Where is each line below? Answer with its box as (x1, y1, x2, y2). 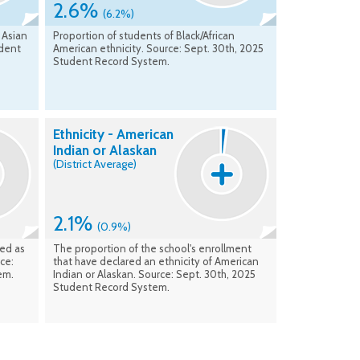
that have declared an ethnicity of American (53, 255, 259, 268)
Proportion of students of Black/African (53, 29, 235, 43)
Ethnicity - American (53, 126, 174, 143)
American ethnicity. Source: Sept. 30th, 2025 (53, 42, 264, 55)
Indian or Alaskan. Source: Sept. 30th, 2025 (53, 268, 256, 281)
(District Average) (53, 157, 137, 172)
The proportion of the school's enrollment (53, 242, 252, 256)
